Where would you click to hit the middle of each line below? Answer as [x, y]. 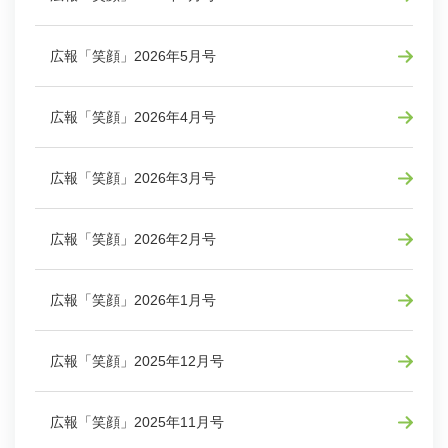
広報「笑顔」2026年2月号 [133, 238]
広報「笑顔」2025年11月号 [137, 421]
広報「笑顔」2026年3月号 [133, 177]
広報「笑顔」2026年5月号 [133, 55]
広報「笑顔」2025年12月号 [137, 360]
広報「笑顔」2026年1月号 [133, 299]
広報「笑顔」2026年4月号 [133, 116]
